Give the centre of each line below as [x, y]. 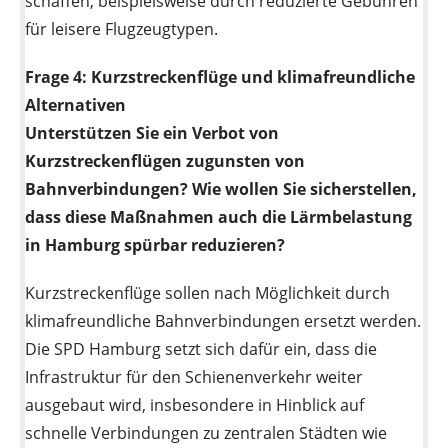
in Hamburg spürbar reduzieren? [155, 245]
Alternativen [75, 105]
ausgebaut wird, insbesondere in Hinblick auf [194, 405]
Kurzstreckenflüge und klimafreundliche [253, 77]
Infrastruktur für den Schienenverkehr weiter [194, 377]
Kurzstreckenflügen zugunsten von [165, 161]
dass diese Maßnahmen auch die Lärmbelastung [218, 217]
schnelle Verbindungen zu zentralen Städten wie [206, 433]
